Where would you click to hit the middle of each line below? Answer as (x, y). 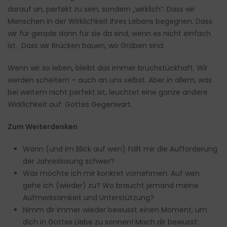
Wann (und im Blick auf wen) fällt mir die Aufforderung (120, 149)
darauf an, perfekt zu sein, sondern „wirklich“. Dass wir (101, 9)
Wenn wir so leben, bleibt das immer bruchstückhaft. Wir (108, 68)
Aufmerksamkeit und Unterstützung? (88, 198)
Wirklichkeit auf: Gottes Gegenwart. (70, 105)
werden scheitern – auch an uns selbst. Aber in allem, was (110, 80)
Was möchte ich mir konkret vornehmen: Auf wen (111, 174)
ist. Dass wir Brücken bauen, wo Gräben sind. (86, 46)
